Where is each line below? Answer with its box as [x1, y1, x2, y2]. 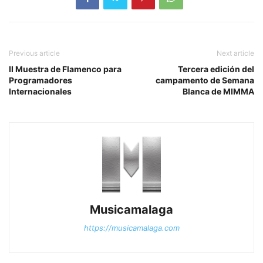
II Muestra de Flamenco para [9, 64, 122, 75]
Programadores [9, 75, 72, 86]
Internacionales [9, 86, 72, 97]
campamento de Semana [156, 75, 254, 86]
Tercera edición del [178, 64, 254, 75]
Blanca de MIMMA [183, 86, 254, 97]
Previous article [9, 49, 60, 58]
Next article [217, 49, 254, 58]
